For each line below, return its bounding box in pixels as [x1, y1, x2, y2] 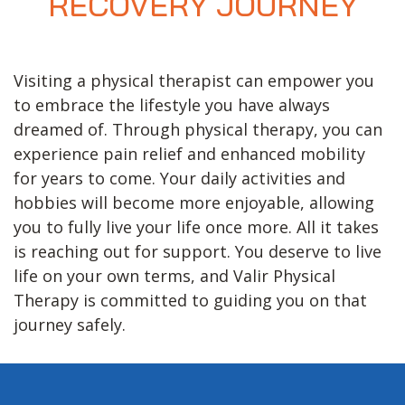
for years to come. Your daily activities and [14, 167, 345, 190]
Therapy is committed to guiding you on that [14, 289, 367, 312]
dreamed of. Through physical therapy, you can [14, 118, 382, 141]
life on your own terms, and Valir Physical [14, 265, 335, 287]
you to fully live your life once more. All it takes [14, 216, 379, 239]
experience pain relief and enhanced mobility [14, 143, 365, 165]
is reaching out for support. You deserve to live [14, 240, 381, 263]
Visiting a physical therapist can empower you [14, 70, 374, 92]
